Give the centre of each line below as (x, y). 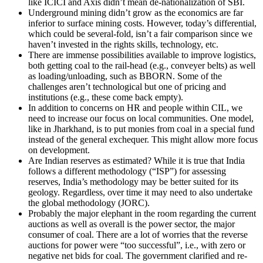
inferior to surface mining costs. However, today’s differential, (142, 23)
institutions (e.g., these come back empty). (106, 97)
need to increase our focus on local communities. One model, (141, 119)
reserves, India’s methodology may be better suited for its (133, 182)
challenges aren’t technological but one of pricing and (127, 87)
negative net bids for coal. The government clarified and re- (138, 256)
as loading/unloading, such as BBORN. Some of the (125, 76)
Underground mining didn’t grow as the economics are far (136, 13)
